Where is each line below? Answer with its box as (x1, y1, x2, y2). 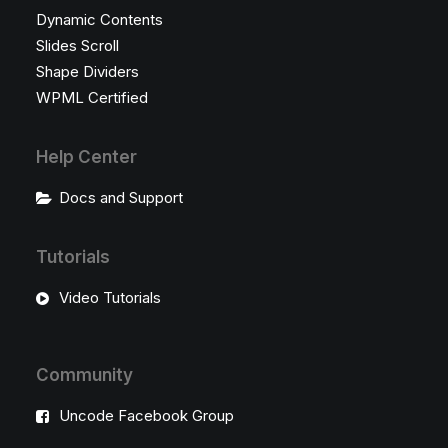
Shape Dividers (36, 62, 139, 81)
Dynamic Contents (36, 10, 163, 29)
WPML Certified (36, 88, 148, 107)
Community (36, 365, 133, 385)
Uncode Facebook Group (58, 406, 234, 425)
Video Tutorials (58, 288, 161, 307)
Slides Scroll (36, 36, 119, 55)
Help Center (36, 147, 137, 167)
